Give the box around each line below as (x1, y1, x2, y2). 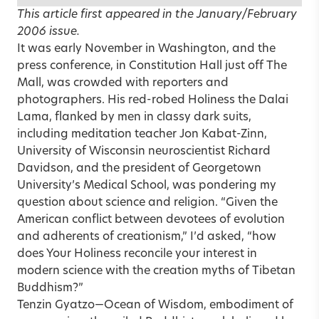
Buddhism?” (17, 282, 83, 294)
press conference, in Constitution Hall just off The (17, 60, 287, 72)
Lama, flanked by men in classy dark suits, (17, 111, 251, 123)
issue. (46, 26, 80, 38)
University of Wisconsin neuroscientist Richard (17, 145, 271, 157)
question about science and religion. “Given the (17, 197, 278, 209)
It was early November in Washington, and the (17, 43, 276, 55)
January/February (197, 9, 297, 21)
